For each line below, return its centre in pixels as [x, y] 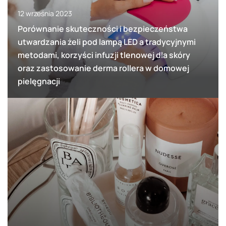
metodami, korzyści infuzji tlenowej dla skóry [104, 55]
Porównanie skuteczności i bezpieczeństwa [103, 29]
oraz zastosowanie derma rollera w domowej [103, 68]
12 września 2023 [45, 14]
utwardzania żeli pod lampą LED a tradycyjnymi [107, 42]
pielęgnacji [39, 81]
